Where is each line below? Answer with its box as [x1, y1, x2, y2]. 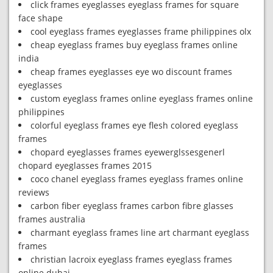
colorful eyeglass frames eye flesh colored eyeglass [30, 119, 238, 131]
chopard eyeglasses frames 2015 [18, 160, 152, 171]
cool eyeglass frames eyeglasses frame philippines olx [30, 26, 251, 37]
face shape [18, 12, 63, 24]
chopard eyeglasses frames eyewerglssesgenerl [30, 146, 225, 158]
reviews [18, 186, 49, 198]
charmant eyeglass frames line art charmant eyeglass [30, 227, 249, 238]
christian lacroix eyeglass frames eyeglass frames [30, 253, 232, 265]
